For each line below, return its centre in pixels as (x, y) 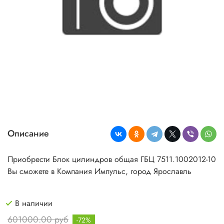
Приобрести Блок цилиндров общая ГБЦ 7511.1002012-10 (112, 159)
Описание (28, 134)
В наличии (34, 203)
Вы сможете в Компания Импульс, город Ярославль (99, 171)
